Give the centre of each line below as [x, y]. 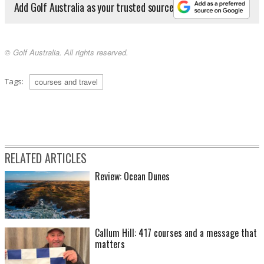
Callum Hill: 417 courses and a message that [176, 233]
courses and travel [66, 82]
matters [110, 244]
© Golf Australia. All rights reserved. [67, 52]
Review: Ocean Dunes [132, 176]
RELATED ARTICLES [46, 158]
